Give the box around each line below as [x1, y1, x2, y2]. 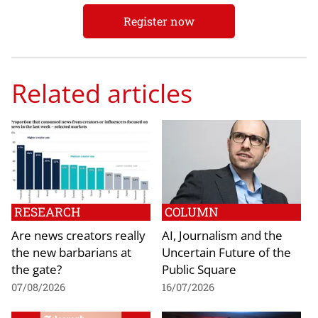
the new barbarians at [11, 243, 131, 261]
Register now [124, 13, 194, 29]
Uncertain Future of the [162, 243, 291, 261]
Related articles [11, 75, 192, 111]
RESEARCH [14, 203, 80, 220]
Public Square [162, 260, 236, 278]
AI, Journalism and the [162, 226, 283, 243]
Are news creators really [11, 226, 146, 243]
